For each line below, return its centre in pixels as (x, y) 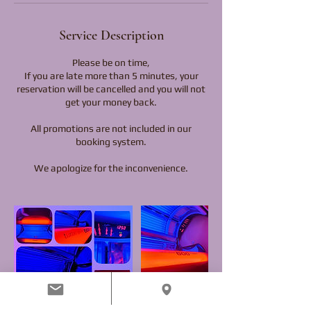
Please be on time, (111, 62)
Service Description (111, 35)
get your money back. (111, 102)
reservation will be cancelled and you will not (111, 89)
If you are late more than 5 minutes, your (111, 76)
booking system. (111, 142)
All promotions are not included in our (111, 128)
